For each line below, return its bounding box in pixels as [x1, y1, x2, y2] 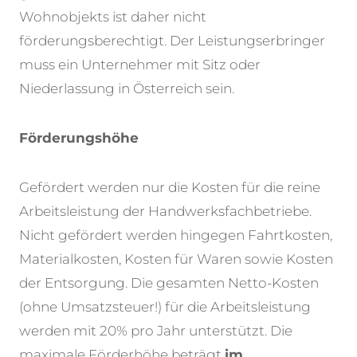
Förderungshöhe [19, 130, 139, 147]
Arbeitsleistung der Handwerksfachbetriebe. [19, 203, 312, 220]
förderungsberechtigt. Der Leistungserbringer [19, 33, 325, 49]
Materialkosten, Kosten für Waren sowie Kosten [19, 251, 333, 268]
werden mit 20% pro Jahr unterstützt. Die [19, 323, 292, 339]
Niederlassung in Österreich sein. [19, 80, 234, 97]
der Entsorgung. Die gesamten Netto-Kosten [19, 275, 319, 292]
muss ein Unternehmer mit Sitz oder [19, 57, 261, 73]
